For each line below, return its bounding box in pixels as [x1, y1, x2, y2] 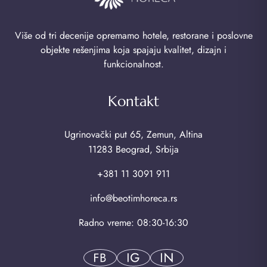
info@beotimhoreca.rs [90, 191, 177, 205]
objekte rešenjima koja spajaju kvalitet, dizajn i [41, 42, 226, 57]
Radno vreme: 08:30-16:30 [79, 215, 188, 229]
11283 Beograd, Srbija [88, 142, 179, 156]
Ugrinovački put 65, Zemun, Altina [64, 127, 203, 141]
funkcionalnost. [103, 57, 164, 71]
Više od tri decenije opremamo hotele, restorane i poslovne [14, 28, 253, 42]
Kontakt [108, 92, 159, 110]
